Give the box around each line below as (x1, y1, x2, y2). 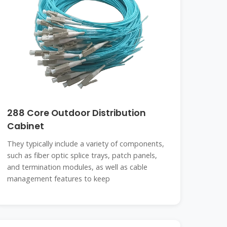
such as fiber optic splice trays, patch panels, (7, 150, 158, 160)
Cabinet (7, 120, 45, 132)
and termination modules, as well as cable (7, 162, 148, 172)
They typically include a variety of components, (7, 139, 165, 148)
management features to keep (7, 174, 110, 183)
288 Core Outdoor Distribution (7, 107, 146, 119)
